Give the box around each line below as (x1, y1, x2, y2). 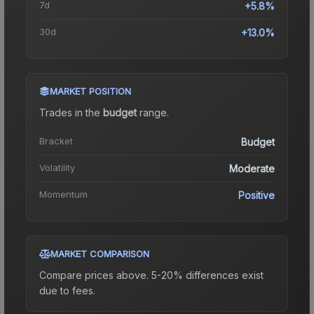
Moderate (229, 162, 275, 175)
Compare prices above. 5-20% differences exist (39, 268, 264, 281)
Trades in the (39, 106, 103, 118)
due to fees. (39, 284, 95, 296)
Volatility (39, 161, 75, 173)
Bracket (39, 135, 73, 146)
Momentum (39, 188, 88, 200)
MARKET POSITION (50, 85, 131, 97)
